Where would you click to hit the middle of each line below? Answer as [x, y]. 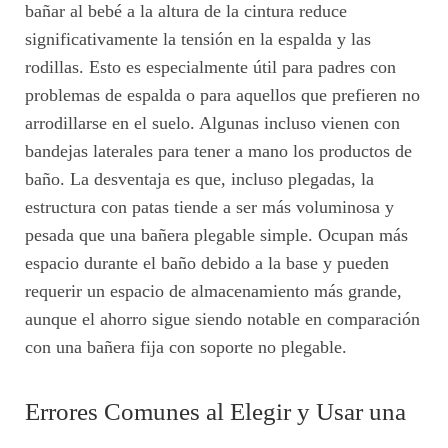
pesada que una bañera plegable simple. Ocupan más [216, 234]
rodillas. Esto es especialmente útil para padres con [210, 66]
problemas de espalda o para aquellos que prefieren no [222, 94]
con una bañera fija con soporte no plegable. [186, 346]
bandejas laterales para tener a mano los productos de [218, 150]
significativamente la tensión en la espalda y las [198, 38]
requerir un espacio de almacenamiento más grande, [213, 290]
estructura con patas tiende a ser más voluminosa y [209, 206]
